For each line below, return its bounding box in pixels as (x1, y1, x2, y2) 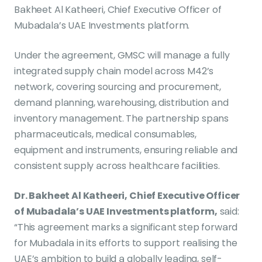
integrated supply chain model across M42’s (14, 64, 214, 78)
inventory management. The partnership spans (14, 111, 229, 125)
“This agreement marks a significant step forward (14, 220, 238, 234)
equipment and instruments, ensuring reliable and (14, 143, 238, 157)
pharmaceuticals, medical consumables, (14, 127, 197, 141)
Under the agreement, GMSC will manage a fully (14, 48, 230, 62)
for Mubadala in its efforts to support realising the (14, 236, 237, 250)
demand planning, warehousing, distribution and (14, 95, 229, 109)
